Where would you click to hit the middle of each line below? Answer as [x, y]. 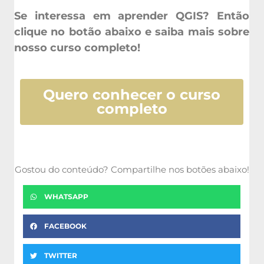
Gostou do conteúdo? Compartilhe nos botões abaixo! [132, 168]
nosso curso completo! [77, 46]
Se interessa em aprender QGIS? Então [132, 14]
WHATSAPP [66, 195]
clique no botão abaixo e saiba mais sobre [132, 30]
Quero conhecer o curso [132, 93]
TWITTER [61, 254]
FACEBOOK [65, 225]
